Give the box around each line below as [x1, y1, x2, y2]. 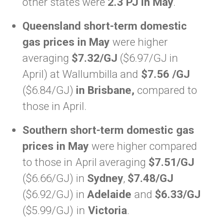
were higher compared [91, 140, 197, 152]
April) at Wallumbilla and [22, 68, 138, 80]
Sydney [87, 172, 123, 184]
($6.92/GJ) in [22, 188, 87, 200]
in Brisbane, [76, 84, 137, 96]
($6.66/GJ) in [22, 172, 87, 184]
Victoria [85, 204, 127, 217]
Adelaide [87, 188, 134, 200]
